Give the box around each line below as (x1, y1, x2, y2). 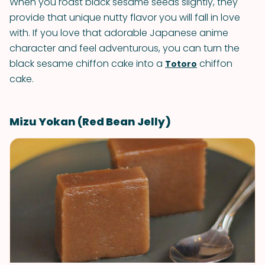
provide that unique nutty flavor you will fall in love (9, 11, 240, 24)
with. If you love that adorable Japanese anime (9, 26, 228, 40)
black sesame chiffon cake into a (9, 57, 165, 70)
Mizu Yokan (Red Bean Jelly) (9, 114, 171, 129)
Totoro (165, 58, 197, 70)
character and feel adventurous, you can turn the (9, 41, 240, 55)
